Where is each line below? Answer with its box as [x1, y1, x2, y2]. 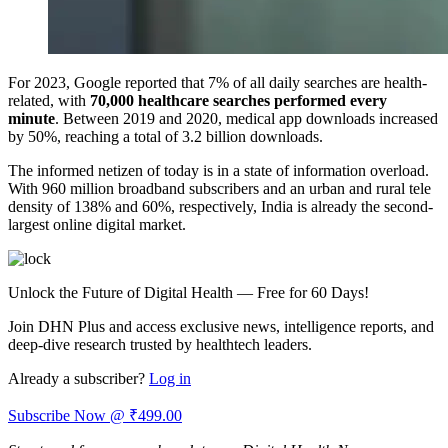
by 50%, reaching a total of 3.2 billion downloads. [8, 127, 323, 145]
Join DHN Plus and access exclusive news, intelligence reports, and [8, 317, 434, 335]
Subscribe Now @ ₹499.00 [8, 406, 182, 424]
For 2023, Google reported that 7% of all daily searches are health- [8, 73, 427, 91]
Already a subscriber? [8, 369, 149, 387]
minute [8, 109, 55, 127]
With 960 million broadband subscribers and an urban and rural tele [8, 179, 431, 197]
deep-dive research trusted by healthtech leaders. [8, 335, 312, 353]
